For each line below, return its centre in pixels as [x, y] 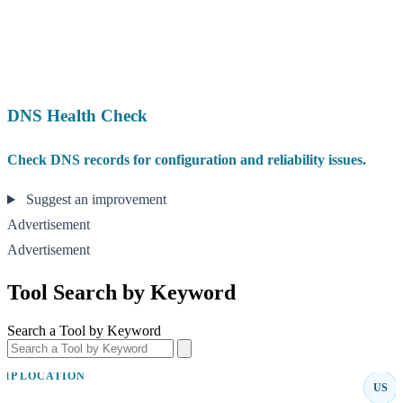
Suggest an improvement [94, 200]
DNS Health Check [77, 116]
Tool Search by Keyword [121, 293]
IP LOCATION [45, 376]
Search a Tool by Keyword [84, 331]
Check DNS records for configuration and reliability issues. [187, 160]
